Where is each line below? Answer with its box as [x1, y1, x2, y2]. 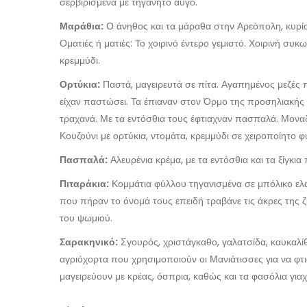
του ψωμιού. [60, 211, 112, 225]
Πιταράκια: [60, 177, 109, 191]
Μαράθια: [60, 19, 103, 33]
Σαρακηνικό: [60, 235, 118, 249]
